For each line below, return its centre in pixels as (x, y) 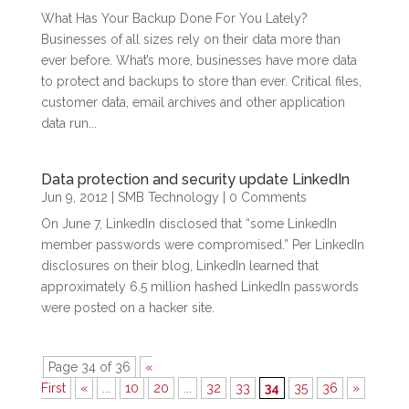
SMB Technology (168, 197)
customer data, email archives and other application (193, 102)
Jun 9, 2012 (74, 197)
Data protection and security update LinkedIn (195, 179)
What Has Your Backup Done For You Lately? (174, 18)
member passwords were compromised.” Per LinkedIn (202, 245)
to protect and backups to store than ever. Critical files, (201, 81)
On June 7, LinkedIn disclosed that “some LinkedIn (189, 224)
